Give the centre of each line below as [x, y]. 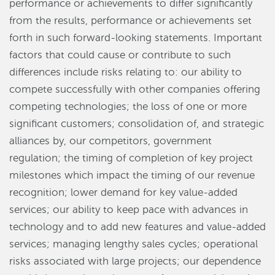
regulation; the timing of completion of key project [131, 158]
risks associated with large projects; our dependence [135, 261]
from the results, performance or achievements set [130, 21]
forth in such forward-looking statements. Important [136, 38]
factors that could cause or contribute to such [120, 55]
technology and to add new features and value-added [137, 227]
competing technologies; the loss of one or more [128, 107]
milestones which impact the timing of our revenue [132, 176]
